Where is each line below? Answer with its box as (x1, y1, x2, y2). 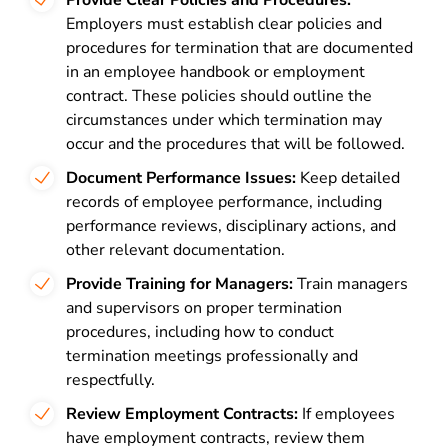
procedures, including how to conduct (66, 321, 334, 343)
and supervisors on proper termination (66, 297, 342, 319)
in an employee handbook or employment (66, 61, 365, 83)
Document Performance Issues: (66, 167, 296, 189)
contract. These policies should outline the (66, 85, 372, 107)
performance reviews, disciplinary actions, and (66, 215, 396, 237)
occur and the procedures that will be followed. (66, 133, 405, 155)
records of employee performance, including (66, 191, 382, 213)
